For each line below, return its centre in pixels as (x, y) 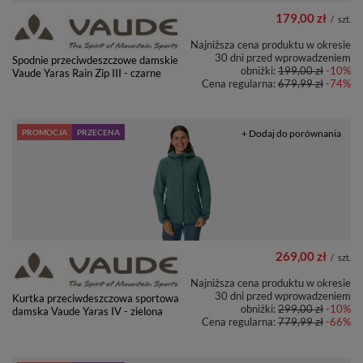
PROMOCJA (45, 132)
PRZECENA (98, 132)
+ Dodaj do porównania (291, 133)
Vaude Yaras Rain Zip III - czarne (87, 73)
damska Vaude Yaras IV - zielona (88, 311)
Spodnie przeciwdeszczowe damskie (95, 60)
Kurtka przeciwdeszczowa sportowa (96, 298)
